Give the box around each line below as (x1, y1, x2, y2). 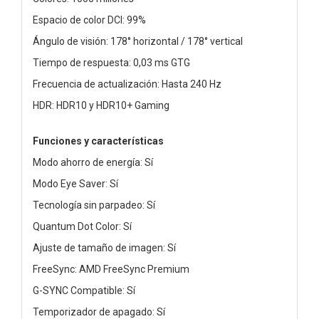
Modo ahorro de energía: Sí (33, 156, 153, 168)
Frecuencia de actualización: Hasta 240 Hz (33, 78, 221, 90)
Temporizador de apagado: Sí (33, 305, 165, 318)
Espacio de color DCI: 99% (33, 14, 146, 26)
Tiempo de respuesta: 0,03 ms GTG (33, 56, 190, 68)
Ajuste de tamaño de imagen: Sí (33, 241, 176, 253)
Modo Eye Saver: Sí (33, 177, 118, 189)
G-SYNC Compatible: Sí (33, 284, 135, 296)
